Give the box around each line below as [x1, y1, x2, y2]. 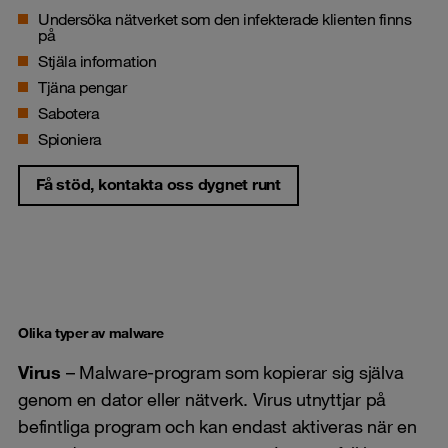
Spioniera [38, 128, 102, 149]
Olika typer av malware [18, 323, 164, 342]
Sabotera [38, 102, 99, 123]
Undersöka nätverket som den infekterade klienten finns [38, 8, 411, 29]
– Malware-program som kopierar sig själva [60, 360, 404, 383]
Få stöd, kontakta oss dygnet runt [36, 173, 281, 194]
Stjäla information [38, 50, 156, 71]
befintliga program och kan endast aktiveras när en [18, 414, 417, 437]
